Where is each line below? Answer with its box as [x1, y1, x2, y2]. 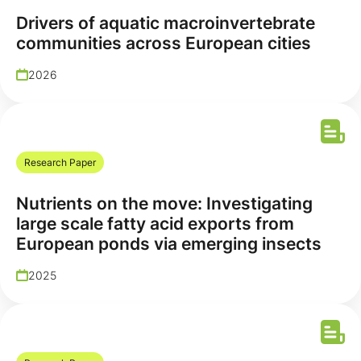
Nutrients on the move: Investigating [16, 193, 313, 214]
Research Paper [24, 156, 96, 168]
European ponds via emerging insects [16, 234, 322, 254]
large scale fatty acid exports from [16, 214, 294, 234]
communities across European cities [16, 33, 311, 53]
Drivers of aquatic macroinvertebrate [16, 13, 315, 33]
